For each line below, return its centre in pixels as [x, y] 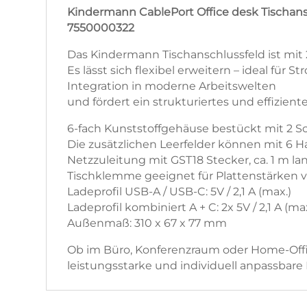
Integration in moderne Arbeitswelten [172, 86]
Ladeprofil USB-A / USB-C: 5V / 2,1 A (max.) [180, 192]
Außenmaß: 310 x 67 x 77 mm [147, 223]
